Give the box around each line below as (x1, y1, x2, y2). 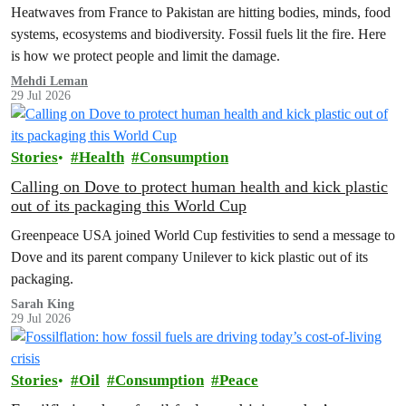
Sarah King (11, 297, 74, 311)
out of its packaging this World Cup (11, 197, 246, 215)
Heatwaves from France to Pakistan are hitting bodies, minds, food (11, 4, 391, 21)
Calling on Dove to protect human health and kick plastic (11, 178, 388, 196)
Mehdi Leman (11, 74, 88, 88)
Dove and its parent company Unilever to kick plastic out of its (11, 248, 368, 266)
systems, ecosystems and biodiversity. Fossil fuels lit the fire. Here (11, 25, 386, 43)
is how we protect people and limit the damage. (11, 47, 280, 64)
